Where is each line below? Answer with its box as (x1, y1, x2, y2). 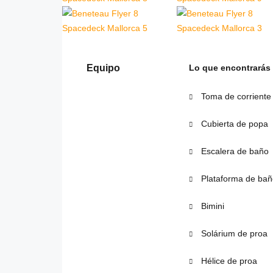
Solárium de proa (198, 228, 268, 238)
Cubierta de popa (198, 118, 268, 129)
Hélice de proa (198, 255, 257, 266)
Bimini (198, 200, 224, 211)
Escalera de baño (198, 146, 269, 156)
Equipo (87, 62, 120, 73)
